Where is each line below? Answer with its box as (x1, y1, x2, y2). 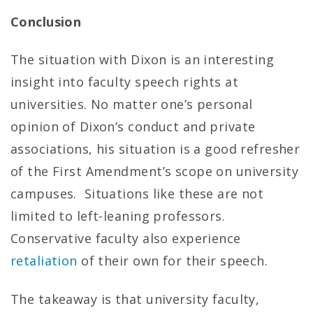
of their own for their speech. (77, 252, 268, 269)
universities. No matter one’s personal (10, 96, 253, 112)
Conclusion (10, 13, 82, 30)
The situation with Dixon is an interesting (10, 51, 275, 68)
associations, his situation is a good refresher (10, 140, 300, 157)
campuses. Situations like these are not (10, 185, 264, 202)
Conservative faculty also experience (10, 230, 241, 247)
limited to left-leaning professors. (10, 208, 226, 224)
